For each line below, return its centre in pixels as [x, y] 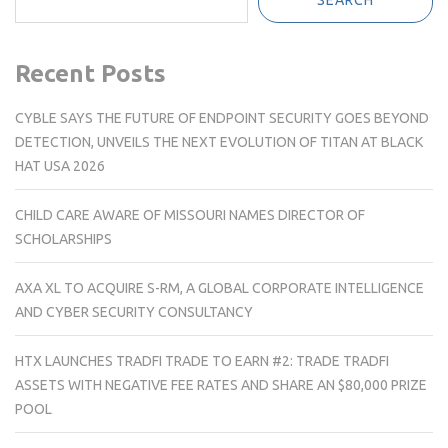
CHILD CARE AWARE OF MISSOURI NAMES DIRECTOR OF [190, 214]
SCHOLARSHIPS [63, 238]
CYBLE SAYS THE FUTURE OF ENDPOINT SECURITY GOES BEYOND [222, 117]
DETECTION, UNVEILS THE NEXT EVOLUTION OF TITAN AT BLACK [219, 141]
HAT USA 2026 [60, 165]
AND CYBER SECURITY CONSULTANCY [134, 311]
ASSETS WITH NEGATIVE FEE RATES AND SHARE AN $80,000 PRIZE [221, 384]
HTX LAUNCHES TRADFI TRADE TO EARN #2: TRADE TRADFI [202, 360]
